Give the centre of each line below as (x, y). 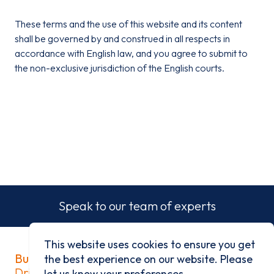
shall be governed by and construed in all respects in (122, 39)
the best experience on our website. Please (148, 259)
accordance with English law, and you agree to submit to (131, 53)
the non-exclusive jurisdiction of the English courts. (120, 68)
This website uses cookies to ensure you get (150, 244)
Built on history (56, 258)
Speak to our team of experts (137, 206)
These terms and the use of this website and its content (128, 24)
